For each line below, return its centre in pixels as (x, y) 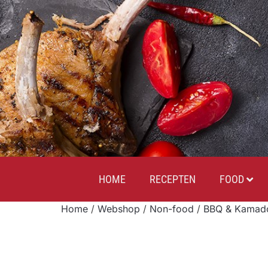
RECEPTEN (172, 179)
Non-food (172, 209)
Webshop (119, 209)
